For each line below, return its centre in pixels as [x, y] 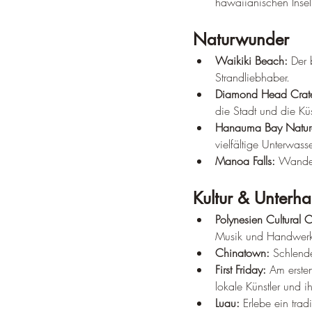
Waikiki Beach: [251, 61]
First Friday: [241, 270]
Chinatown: [242, 253]
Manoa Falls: [245, 161]
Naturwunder [241, 39]
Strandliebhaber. [252, 77]
